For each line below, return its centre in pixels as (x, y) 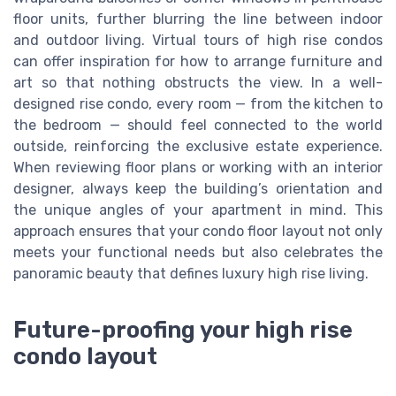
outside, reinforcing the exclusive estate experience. (198, 147)
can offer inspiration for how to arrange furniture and (198, 62)
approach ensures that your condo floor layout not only (198, 232)
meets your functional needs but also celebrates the (198, 253)
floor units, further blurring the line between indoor (198, 19)
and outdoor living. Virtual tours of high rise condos (198, 41)
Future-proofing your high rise (183, 329)
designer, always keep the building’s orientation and (198, 189)
